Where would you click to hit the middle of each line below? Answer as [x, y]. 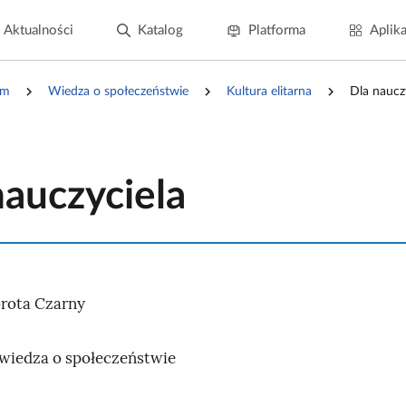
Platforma [276, 30]
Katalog [160, 30]
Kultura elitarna [269, 92]
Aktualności [38, 30]
